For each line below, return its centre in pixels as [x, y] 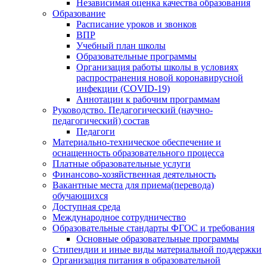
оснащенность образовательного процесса [138, 153]
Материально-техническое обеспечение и [137, 142]
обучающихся [80, 196]
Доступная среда [86, 207]
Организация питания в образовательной [136, 260]
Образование [79, 14]
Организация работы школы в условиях [157, 67]
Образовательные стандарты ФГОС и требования [153, 228]
